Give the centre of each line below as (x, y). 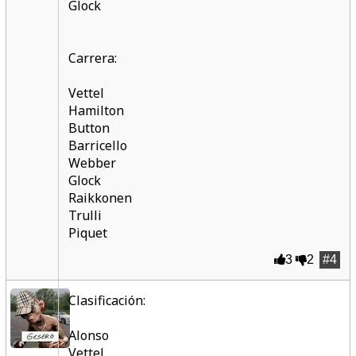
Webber (92, 163)
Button (89, 128)
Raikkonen (100, 198)
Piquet (87, 233)
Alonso (88, 335)
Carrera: (92, 58)
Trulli (85, 215)
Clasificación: (106, 300)
